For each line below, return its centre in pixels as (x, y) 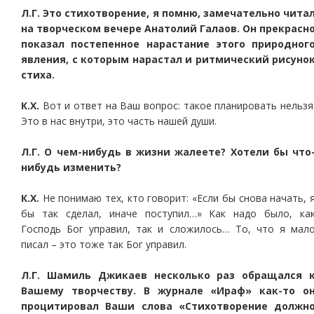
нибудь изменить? (71, 167)
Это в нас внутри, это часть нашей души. (119, 121)
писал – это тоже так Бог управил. (104, 244)
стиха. (38, 75)
